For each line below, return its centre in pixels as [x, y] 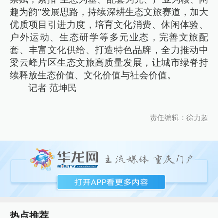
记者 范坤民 [53, 88]
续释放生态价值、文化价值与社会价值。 [93, 75]
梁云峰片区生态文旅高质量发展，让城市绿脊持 [109, 63]
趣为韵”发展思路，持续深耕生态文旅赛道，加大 [109, 12]
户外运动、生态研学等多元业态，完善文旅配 [109, 37]
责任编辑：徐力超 [179, 118]
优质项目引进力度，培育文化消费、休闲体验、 [109, 25]
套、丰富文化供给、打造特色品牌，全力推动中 [109, 50]
